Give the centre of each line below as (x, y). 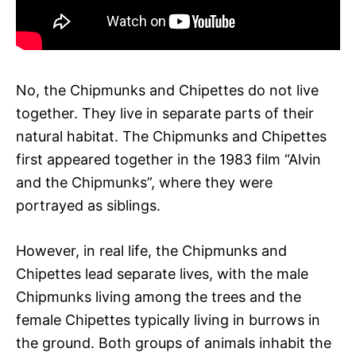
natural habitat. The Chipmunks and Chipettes (171, 136)
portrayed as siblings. (88, 205)
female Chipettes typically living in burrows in (168, 319)
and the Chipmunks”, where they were (144, 182)
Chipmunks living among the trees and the (159, 296)
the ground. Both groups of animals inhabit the (174, 342)
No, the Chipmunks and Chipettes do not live (167, 90)
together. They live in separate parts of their (165, 113)
